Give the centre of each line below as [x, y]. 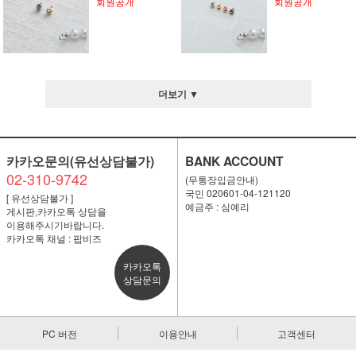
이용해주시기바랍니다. [55, 224]
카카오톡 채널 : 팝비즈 [54, 238]
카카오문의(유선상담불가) [80, 161]
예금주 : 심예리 [217, 206]
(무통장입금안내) [221, 179]
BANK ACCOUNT [234, 161]
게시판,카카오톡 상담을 [56, 211]
